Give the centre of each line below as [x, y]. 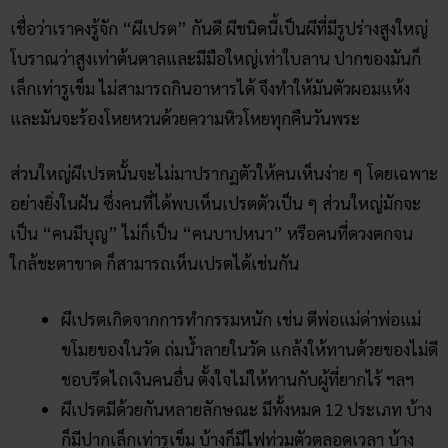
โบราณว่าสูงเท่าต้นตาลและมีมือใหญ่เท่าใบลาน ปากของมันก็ [215, 57]
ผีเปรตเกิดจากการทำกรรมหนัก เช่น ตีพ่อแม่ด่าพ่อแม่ [241, 318]
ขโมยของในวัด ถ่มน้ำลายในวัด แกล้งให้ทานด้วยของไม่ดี [249, 348]
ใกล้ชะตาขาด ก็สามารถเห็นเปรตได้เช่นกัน [154, 263]
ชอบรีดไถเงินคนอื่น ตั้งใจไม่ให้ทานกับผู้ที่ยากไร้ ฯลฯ [237, 378]
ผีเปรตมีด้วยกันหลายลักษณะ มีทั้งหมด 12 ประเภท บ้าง [246, 408]
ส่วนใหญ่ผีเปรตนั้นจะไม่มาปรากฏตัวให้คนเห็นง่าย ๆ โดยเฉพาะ [224, 173]
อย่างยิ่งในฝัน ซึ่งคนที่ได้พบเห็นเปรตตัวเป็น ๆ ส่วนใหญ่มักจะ [215, 203]
